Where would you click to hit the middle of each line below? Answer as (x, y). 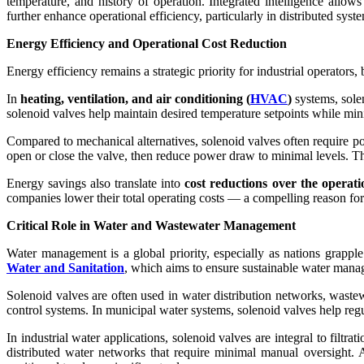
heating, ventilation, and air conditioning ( (135, 98)
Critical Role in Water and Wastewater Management (151, 225)
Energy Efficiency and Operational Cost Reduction (147, 43)
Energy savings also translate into (96, 183)
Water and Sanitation (65, 267)
